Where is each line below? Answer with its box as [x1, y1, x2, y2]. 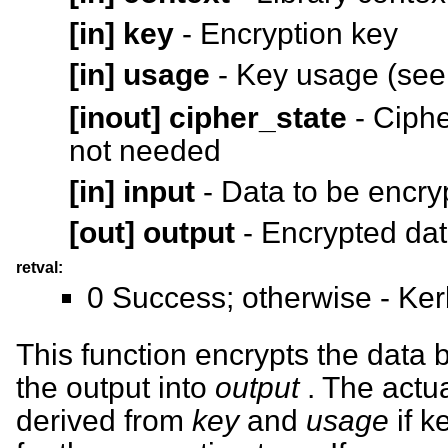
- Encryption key [174, 17, 398, 51]
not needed [69, 134, 221, 168]
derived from [16, 404, 192, 438]
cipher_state [169, 101, 347, 135]
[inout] [69, 101, 161, 135]
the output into [16, 371, 215, 405]
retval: [16, 259, 63, 277]
